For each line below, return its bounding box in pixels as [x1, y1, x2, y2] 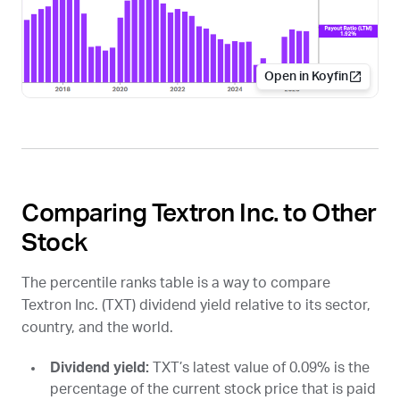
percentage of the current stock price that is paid [50, 382, 376, 397]
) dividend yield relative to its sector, [132, 298, 371, 313]
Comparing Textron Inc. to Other [21, 201, 377, 227]
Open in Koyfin [264, 71, 348, 84]
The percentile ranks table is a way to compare [21, 276, 330, 291]
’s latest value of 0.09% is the [179, 361, 370, 376]
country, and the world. [21, 321, 173, 336]
